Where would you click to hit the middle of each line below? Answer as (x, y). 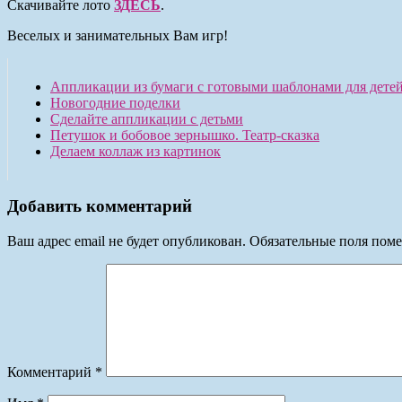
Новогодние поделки (115, 102)
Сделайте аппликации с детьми (147, 118)
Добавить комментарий (100, 206)
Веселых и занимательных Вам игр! (118, 35)
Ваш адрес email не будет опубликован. (127, 240)
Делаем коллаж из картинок (135, 151)
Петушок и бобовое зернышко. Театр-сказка (185, 135)
